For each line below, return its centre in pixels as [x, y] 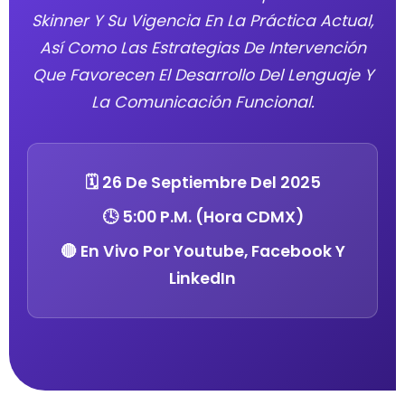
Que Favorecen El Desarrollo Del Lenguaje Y [202, 75]
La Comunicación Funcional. [202, 102]
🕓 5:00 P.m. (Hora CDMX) [202, 217]
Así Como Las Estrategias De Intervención [202, 48]
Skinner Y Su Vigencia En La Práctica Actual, [202, 21]
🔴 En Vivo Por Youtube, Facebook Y [202, 251]
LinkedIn [202, 278]
